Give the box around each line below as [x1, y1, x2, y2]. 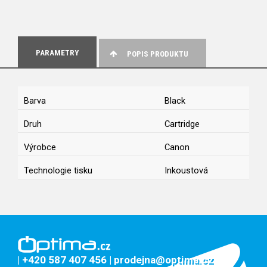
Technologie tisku [24, 165, 92, 176]
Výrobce [24, 142, 56, 153]
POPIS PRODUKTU [127, 49, 189, 59]
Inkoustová [164, 165, 208, 176]
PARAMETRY [36, 48, 79, 58]
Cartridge [164, 119, 200, 130]
